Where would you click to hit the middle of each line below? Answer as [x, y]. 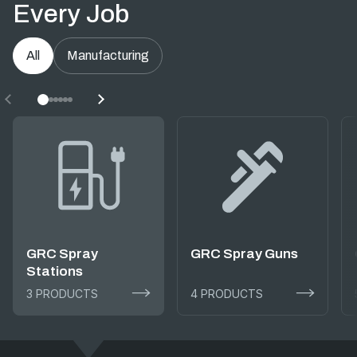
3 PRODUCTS [62, 293]
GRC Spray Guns [244, 254]
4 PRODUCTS [227, 293]
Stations [55, 271]
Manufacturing [108, 55]
